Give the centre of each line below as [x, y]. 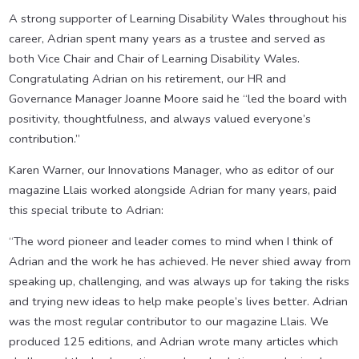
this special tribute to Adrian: [86, 210]
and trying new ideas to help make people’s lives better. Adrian [178, 302]
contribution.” [44, 139]
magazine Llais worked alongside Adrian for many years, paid [172, 190]
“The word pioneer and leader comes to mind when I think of [170, 242]
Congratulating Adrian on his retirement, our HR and [147, 79]
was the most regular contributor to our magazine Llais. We [168, 322]
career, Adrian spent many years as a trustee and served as [167, 39]
